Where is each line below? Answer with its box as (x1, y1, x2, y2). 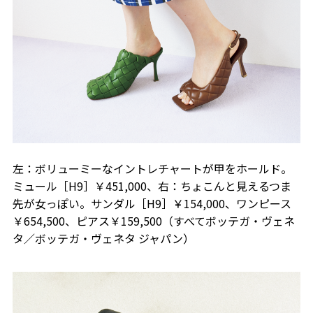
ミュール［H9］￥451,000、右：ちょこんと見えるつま (12, 177, 291, 194)
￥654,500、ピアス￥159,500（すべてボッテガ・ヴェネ (12, 212, 295, 229)
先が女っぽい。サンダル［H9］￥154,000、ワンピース (12, 194, 291, 212)
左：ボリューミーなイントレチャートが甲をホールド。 (12, 159, 292, 177)
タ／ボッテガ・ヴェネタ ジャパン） (12, 229, 194, 247)
